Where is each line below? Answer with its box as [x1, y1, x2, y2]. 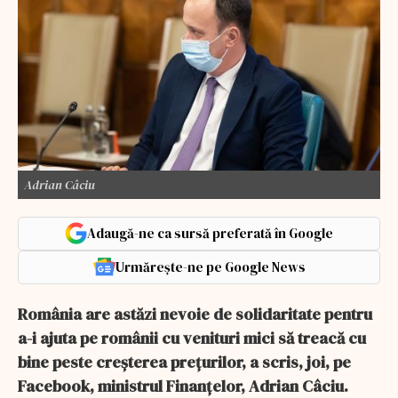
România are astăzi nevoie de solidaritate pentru [18, 302, 372, 325]
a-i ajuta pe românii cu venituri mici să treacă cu [18, 326, 366, 349]
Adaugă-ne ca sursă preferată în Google [87, 223, 333, 243]
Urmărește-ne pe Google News [115, 257, 306, 276]
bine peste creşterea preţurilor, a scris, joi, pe [18, 350, 351, 373]
